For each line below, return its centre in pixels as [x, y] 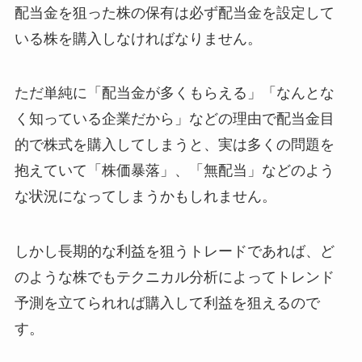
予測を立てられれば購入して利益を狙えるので [167, 303]
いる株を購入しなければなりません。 [138, 38]
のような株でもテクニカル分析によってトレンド [174, 278]
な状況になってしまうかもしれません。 [145, 197]
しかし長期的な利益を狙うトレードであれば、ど [174, 252]
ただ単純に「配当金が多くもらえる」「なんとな [174, 93]
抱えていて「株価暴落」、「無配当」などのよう [174, 171]
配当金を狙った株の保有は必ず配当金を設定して [174, 13]
